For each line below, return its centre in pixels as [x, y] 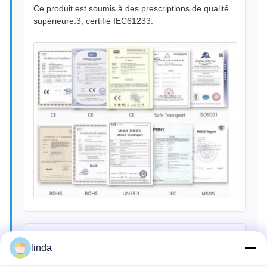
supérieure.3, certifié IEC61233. [93, 21]
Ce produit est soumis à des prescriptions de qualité [131, 8]
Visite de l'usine [74, 256]
